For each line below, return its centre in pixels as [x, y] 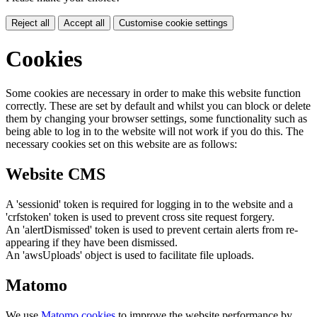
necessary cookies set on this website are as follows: [121, 144]
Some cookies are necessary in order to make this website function [153, 93]
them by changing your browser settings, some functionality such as [156, 118]
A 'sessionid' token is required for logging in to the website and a [149, 204]
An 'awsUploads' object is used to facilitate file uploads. [130, 255]
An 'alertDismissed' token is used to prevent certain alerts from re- [152, 229]
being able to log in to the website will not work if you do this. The [155, 131]
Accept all [84, 23]
